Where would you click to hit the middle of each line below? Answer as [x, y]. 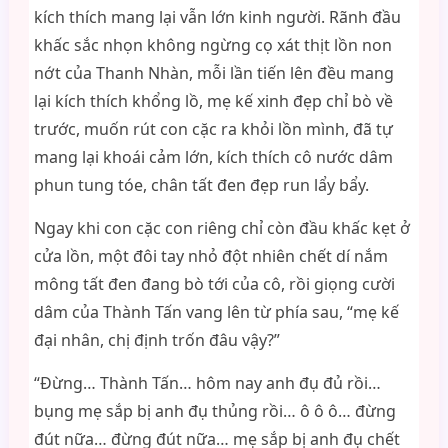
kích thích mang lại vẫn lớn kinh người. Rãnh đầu [217, 17]
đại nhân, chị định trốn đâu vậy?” [156, 340]
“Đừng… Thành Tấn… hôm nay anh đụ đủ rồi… [207, 383]
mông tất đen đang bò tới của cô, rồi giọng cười [214, 284]
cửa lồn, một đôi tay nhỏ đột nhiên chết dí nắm [210, 256]
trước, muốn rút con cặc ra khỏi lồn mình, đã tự [213, 129]
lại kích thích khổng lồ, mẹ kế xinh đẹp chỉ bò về [213, 101]
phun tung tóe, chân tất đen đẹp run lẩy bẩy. [201, 185]
